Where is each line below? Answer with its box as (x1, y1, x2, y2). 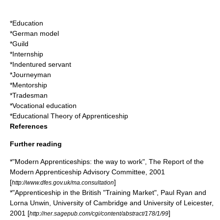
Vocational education (12, 102, 77, 110)
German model (12, 29, 59, 37)
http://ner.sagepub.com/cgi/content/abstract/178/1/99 (29, 210, 168, 217)
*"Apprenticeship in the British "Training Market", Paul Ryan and (10, 189, 206, 196)
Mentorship (12, 81, 47, 89)
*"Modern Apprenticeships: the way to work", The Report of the (10, 158, 204, 165)
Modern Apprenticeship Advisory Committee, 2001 (10, 168, 165, 176)
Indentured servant (12, 60, 71, 68)
